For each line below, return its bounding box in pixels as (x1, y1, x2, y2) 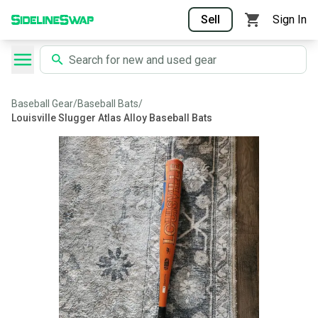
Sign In (273, 13, 307, 26)
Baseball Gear (11, 98, 73, 109)
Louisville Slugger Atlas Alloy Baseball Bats (11, 112, 212, 124)
